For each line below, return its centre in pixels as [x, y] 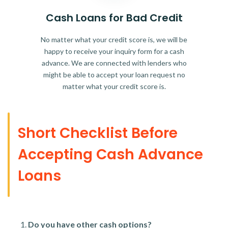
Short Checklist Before [98, 133]
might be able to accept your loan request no [114, 75]
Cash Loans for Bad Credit [114, 18]
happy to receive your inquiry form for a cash [114, 51]
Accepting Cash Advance [110, 155]
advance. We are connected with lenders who [114, 63]
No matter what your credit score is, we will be [114, 40]
